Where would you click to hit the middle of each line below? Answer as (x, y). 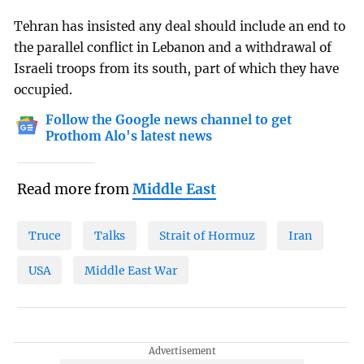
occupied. (43, 90)
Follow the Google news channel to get (169, 119)
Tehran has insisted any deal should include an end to (180, 27)
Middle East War (131, 270)
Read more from (74, 190)
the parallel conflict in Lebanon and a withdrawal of (173, 48)
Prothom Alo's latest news (129, 136)
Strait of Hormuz (207, 235)
